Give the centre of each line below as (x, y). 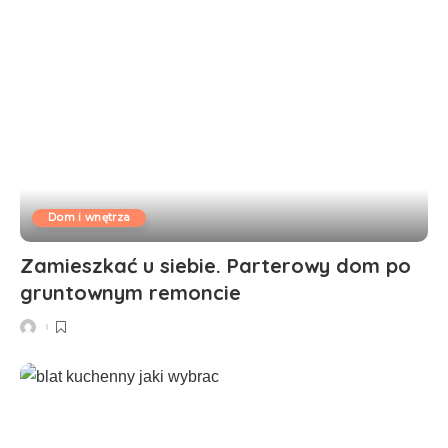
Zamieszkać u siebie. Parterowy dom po (215, 266)
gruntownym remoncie (130, 293)
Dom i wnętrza (89, 218)
